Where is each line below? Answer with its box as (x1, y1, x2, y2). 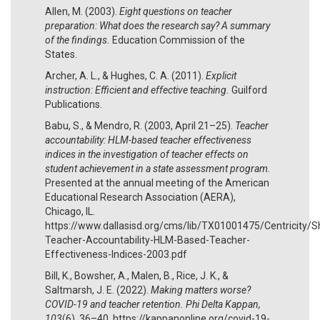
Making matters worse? (151, 284, 251, 296)
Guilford (229, 84, 267, 96)
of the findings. (45, 34, 110, 46)
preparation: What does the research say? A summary (45, 19, 270, 31)
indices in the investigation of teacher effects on (45, 148, 249, 160)
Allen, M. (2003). (45, 5, 119, 17)
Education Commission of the (110, 34, 245, 46)
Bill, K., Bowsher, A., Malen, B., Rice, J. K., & (45, 269, 229, 281)
